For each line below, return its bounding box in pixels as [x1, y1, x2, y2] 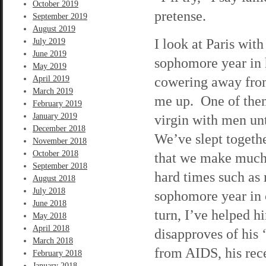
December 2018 [33, 124, 85, 133]
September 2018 [33, 161, 87, 170]
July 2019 [33, 37, 65, 46]
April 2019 [33, 74, 69, 83]
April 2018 [33, 224, 69, 233]
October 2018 [33, 149, 78, 158]
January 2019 [33, 112, 77, 121]
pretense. [154, 8, 206, 24]
